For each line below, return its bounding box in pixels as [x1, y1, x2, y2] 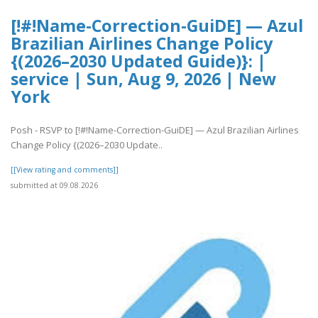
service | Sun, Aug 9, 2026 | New [11, 67, 276, 91]
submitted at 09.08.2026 [11, 180, 98, 190]
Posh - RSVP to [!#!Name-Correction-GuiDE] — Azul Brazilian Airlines [11, 123, 299, 136]
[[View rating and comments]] [11, 164, 119, 175]
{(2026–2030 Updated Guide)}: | [11, 50, 266, 73]
